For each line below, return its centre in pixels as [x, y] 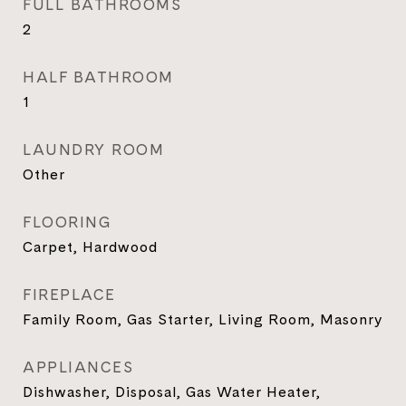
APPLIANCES [78, 367]
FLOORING [67, 222]
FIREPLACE [69, 295]
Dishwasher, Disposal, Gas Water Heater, [172, 391]
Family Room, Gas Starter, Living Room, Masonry [203, 319]
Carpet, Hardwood [90, 246]
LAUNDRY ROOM [93, 150]
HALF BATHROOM [98, 77]
